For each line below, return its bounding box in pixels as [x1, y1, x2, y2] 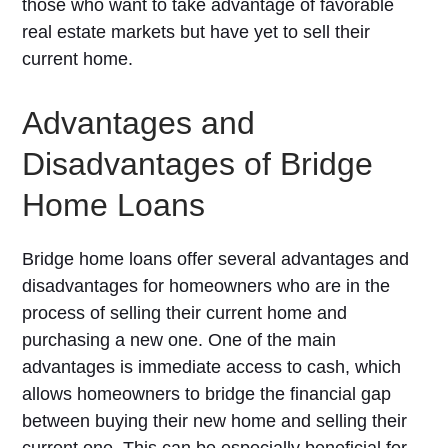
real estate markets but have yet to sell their [22, 22, 371, 42]
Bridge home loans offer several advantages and [22, 249, 410, 269]
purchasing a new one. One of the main [22, 330, 337, 350]
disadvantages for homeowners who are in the [22, 276, 391, 296]
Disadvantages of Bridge [22, 146, 374, 182]
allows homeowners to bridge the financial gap [22, 384, 392, 404]
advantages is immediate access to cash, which [22, 357, 402, 377]
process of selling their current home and [22, 303, 348, 323]
